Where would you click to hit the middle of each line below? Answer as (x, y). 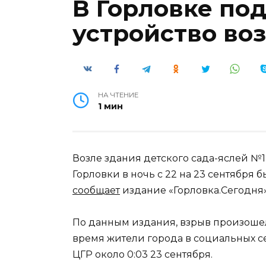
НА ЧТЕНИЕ (118, 95)
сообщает (96, 190)
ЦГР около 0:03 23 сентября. (142, 255)
